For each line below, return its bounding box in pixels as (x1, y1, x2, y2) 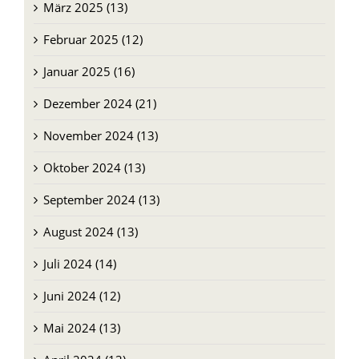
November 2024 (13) (42, 127, 158, 143)
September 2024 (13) (42, 191, 159, 208)
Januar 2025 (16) (42, 63, 135, 79)
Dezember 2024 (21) (42, 95, 156, 111)
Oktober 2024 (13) (42, 159, 145, 175)
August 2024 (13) (42, 223, 138, 240)
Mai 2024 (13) (42, 319, 120, 336)
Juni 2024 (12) (42, 287, 120, 304)
